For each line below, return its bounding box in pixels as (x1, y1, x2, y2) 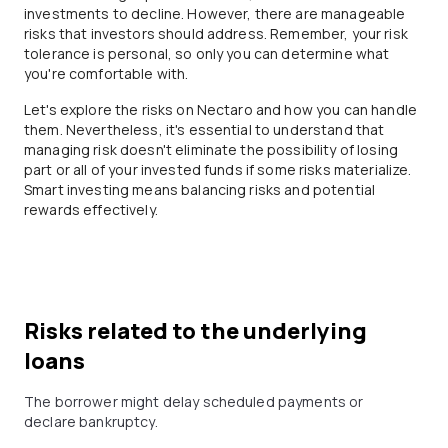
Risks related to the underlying (24, 316, 367, 346)
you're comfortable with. (24, 64, 189, 83)
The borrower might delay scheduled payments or (24, 392, 364, 411)
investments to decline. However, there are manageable (24, 4, 406, 23)
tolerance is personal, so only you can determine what (24, 44, 390, 63)
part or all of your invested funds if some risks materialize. (24, 160, 412, 179)
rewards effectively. (24, 200, 158, 219)
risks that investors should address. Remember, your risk (24, 24, 408, 43)
